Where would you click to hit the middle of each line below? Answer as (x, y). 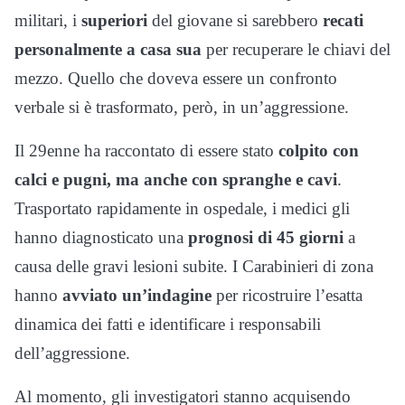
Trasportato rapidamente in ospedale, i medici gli (182, 208)
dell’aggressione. (72, 353)
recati (341, 20)
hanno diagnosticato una (99, 237)
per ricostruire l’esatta (287, 295)
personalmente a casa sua (108, 49)
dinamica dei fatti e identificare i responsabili (168, 324)
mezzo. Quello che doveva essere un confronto (176, 78)
